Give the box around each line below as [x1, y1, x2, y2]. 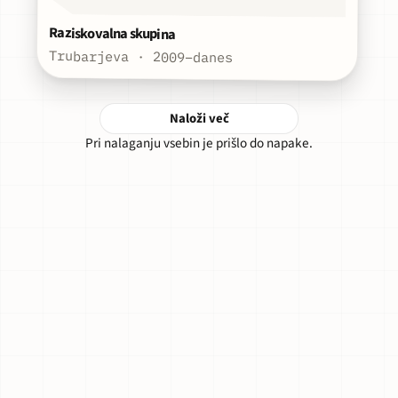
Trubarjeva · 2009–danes [49, 46, 234, 67]
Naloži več [169, 109, 229, 129]
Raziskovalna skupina [49, 22, 176, 45]
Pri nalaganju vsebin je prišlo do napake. [85, 133, 313, 154]
